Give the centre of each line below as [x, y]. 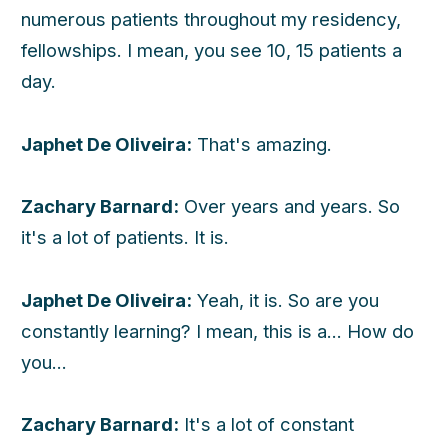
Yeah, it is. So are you [285, 299]
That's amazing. [262, 143]
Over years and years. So [289, 206]
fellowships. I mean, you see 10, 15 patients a [211, 50]
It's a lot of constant [266, 424]
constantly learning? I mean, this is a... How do [217, 330]
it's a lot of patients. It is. [125, 237]
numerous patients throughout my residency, [211, 19]
